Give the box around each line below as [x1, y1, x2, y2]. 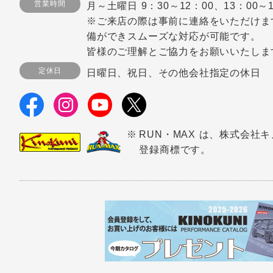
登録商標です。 [139, 144, 211, 155]
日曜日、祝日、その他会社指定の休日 [87, 67, 261, 78]
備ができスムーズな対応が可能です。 [87, 31, 261, 42]
